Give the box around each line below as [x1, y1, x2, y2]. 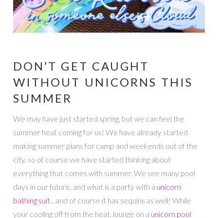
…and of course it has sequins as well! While [50, 195, 191, 205]
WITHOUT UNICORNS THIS [13, 74, 193, 89]
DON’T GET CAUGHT [13, 58, 149, 73]
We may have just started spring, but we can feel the [13, 113, 184, 123]
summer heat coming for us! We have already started [13, 127, 188, 137]
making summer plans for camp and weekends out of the [13, 141, 198, 150]
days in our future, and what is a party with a [13, 182, 157, 191]
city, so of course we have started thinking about [13, 154, 171, 164]
